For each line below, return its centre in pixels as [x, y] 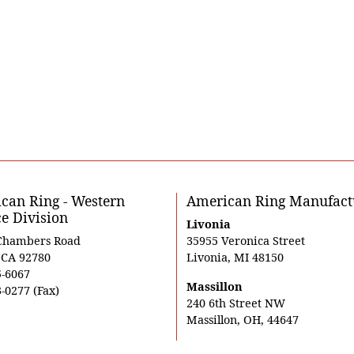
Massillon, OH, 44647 [242, 320]
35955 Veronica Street [245, 241]
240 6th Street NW [235, 303]
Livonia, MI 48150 [235, 258]
